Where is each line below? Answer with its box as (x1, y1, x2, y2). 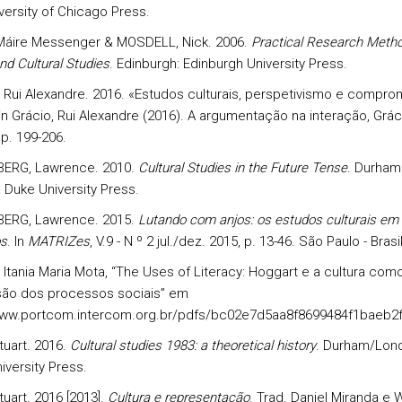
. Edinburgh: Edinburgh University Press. (109, 56, 347, 72)
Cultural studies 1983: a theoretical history (69, 337, 316, 354)
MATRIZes (27, 233, 90, 249)
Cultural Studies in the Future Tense (137, 160, 347, 176)
